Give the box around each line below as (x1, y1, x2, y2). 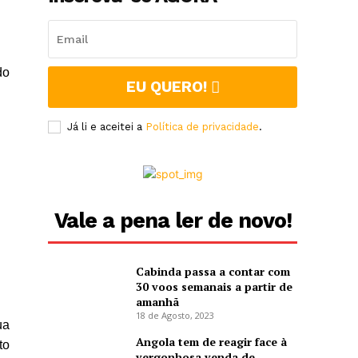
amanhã (135, 294, 179, 310)
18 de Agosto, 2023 (135, 309, 214, 322)
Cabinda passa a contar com (135, 264, 290, 280)
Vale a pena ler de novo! (54, 208, 292, 234)
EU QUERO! (125, 78, 207, 97)
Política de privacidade (145, 121, 260, 133)
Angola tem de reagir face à (135, 334, 287, 350)
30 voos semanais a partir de (135, 279, 292, 295)
